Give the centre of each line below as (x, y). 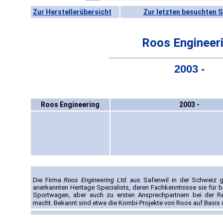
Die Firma (49, 180)
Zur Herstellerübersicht (72, 12)
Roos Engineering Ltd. (96, 180)
